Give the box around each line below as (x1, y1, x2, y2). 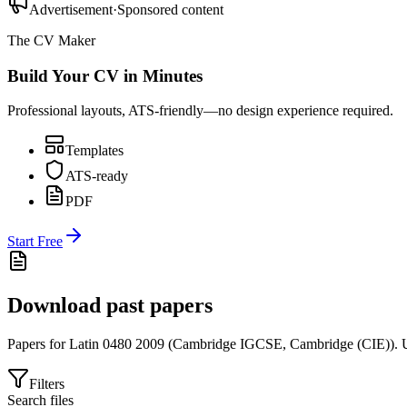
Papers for (7, 336, 69, 352)
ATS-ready (65, 168, 128, 184)
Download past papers (7, 293, 213, 318)
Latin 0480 (69, 336, 132, 352)
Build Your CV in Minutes (7, 65, 203, 85)
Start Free (7, 233, 63, 250)
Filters (29, 376, 65, 392)
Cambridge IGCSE (173, 336, 283, 352)
